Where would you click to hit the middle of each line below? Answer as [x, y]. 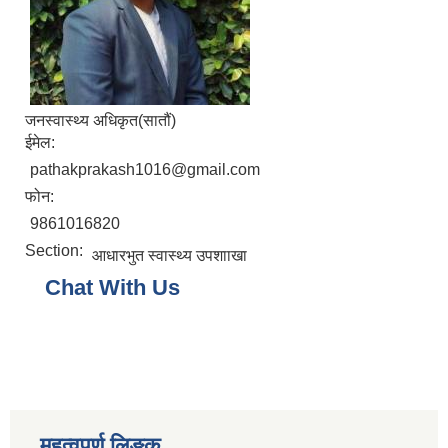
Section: [56, 251]
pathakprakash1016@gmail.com [145, 170]
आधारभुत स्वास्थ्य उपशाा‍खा [169, 256]
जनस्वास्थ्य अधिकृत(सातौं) [100, 121]
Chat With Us [112, 288]
